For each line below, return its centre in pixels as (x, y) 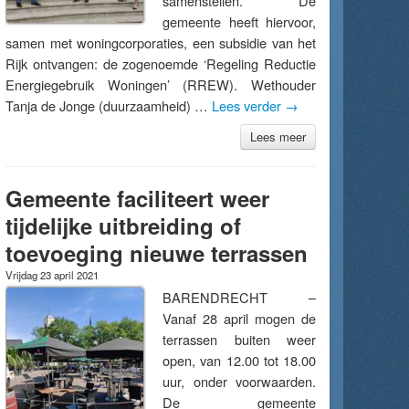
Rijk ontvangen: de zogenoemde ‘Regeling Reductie (161, 63)
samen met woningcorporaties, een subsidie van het (161, 42)
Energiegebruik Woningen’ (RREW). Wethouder (161, 84)
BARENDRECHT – (239, 297)
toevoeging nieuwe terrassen (157, 253)
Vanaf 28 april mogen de (239, 318)
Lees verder (248, 105)
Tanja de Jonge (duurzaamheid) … (109, 105)
